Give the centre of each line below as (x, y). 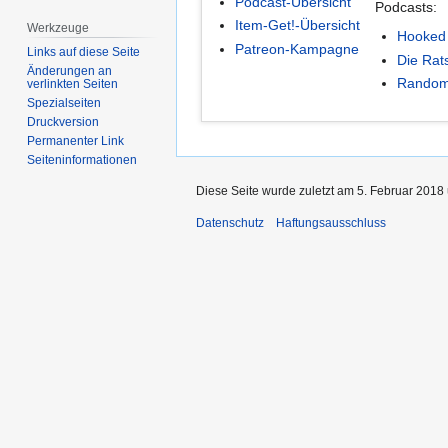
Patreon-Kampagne (297, 48)
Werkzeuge (58, 28)
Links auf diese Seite (84, 52)
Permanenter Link (76, 141)
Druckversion (63, 122)
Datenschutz (230, 222)
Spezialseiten (64, 103)
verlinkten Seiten (73, 84)
